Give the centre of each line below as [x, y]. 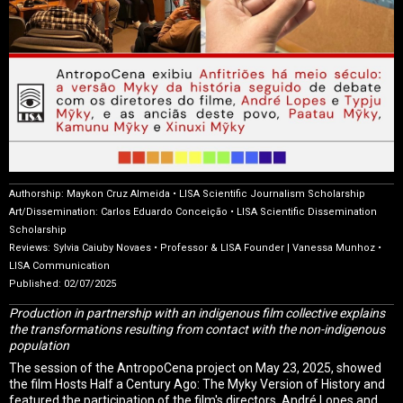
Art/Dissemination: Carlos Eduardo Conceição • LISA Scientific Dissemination [193, 211]
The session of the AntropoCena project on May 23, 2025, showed [195, 367]
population [39, 345]
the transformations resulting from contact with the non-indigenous [197, 329]
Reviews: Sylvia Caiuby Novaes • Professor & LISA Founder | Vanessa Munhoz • [195, 247]
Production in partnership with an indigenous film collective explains [197, 313]
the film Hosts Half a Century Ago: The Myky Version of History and [197, 384]
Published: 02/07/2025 [63, 283]
